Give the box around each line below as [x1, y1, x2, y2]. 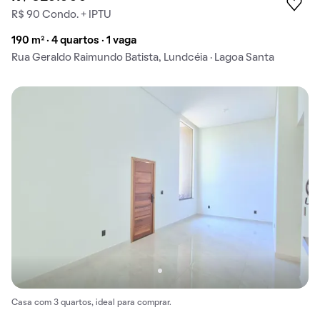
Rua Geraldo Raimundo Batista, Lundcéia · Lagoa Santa [11, 52, 274, 63]
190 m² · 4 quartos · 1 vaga [11, 35, 136, 46]
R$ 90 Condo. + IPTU [11, 9, 111, 20]
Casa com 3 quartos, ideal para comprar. [11, 299, 171, 307]
